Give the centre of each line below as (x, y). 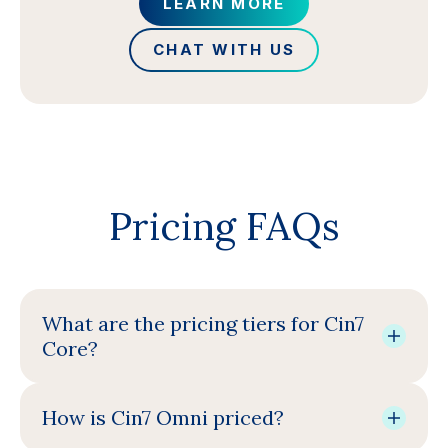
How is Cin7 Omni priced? (163, 417)
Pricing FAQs (224, 226)
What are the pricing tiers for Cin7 (203, 323)
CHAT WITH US (224, 49)
